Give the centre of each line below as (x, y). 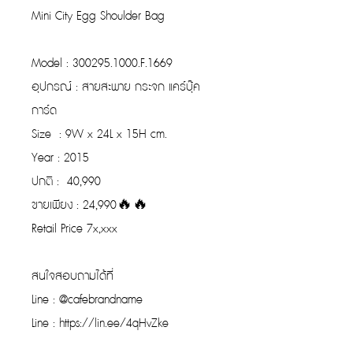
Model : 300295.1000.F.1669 (102, 63)
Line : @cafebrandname (87, 300)
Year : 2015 (60, 158)
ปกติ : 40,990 (66, 182)
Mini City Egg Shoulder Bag (98, 16)
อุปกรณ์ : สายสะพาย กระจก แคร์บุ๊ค (116, 87)
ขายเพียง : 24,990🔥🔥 (90, 205)
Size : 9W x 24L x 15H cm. (101, 134)
